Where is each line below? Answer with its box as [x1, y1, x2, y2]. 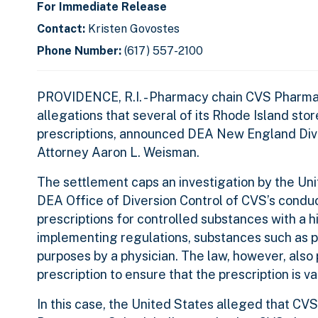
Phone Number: [37, 44, 124, 58]
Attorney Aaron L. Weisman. [37, 145, 199, 160]
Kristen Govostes [88, 22, 180, 36]
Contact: [37, 22, 88, 36]
